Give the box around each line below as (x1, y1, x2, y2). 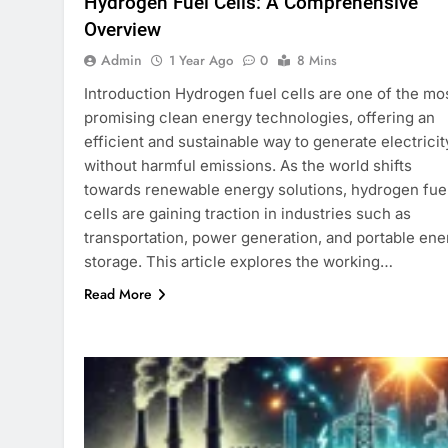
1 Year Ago (169, 50, 233, 70)
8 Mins (297, 50, 337, 70)
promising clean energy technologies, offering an (84, 107, 435, 127)
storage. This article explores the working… (84, 251, 393, 271)
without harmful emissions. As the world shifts (84, 155, 412, 175)
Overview (84, 17, 161, 41)
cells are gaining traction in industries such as (84, 203, 411, 223)
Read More (84, 283, 152, 304)
